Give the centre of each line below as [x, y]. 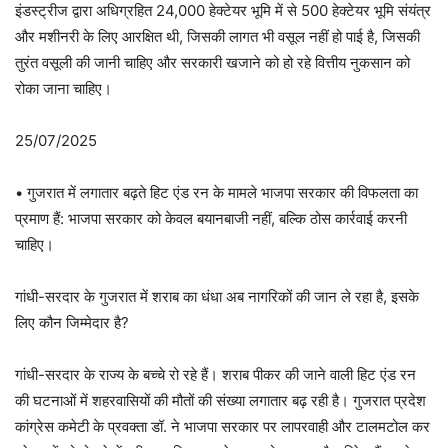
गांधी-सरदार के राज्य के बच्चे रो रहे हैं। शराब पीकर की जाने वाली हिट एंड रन [215, 374]
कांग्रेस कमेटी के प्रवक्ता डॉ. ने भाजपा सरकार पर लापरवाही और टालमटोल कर [222, 426]
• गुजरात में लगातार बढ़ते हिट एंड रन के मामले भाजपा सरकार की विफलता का [216, 192]
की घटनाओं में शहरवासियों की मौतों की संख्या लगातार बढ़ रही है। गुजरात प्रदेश [220, 400]
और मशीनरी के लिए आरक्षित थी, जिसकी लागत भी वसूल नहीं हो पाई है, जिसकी [217, 36]
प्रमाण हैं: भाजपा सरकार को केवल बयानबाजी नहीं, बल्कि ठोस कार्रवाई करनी [211, 218]
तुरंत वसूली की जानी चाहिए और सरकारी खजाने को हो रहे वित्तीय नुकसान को [212, 62]
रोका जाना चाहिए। [63, 88]
